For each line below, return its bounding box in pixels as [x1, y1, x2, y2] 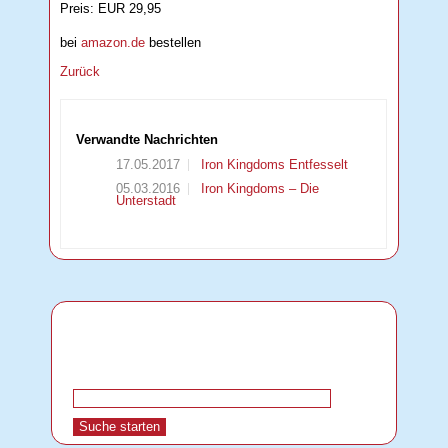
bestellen [145, 34, 202, 50]
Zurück [60, 63, 101, 79]
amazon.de [81, 34, 146, 50]
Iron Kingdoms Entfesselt [197, 157, 349, 173]
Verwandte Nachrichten [76, 131, 219, 147]
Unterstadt [116, 193, 177, 209]
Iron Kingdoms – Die [197, 181, 320, 197]
